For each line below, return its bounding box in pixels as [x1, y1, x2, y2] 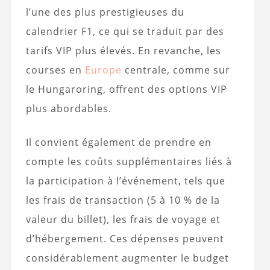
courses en [25, 63, 85, 77]
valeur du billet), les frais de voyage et [25, 212, 221, 226]
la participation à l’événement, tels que [25, 174, 225, 187]
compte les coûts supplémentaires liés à [25, 154, 232, 168]
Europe [84, 63, 122, 77]
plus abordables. [25, 101, 111, 115]
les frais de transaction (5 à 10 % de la [25, 193, 220, 207]
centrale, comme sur [121, 63, 230, 77]
